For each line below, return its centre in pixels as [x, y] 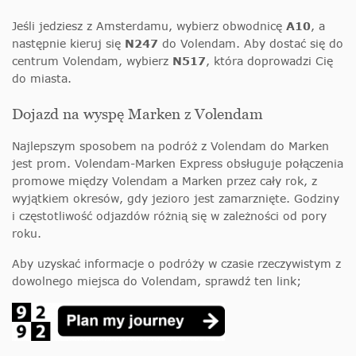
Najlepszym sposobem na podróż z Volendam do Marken [170, 145]
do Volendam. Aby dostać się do [251, 43]
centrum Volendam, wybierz [92, 60]
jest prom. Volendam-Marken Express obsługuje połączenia [178, 163]
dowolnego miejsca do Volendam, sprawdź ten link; [157, 281]
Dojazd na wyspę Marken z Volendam [137, 114]
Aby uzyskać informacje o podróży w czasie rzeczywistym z [176, 263]
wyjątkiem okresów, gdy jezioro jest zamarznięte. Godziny [176, 198]
